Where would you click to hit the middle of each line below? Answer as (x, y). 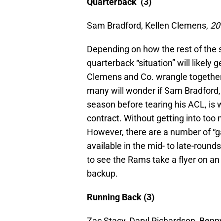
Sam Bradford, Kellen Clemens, (148, 25)
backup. (102, 173)
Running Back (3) (121, 197)
